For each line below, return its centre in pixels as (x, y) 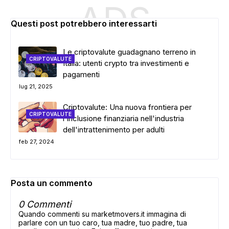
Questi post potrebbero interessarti (84, 24)
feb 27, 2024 (37, 142)
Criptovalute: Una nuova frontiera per (127, 107)
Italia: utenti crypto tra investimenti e (126, 63)
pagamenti (81, 74)
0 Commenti (45, 204)
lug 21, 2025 (36, 86)
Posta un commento (52, 183)
